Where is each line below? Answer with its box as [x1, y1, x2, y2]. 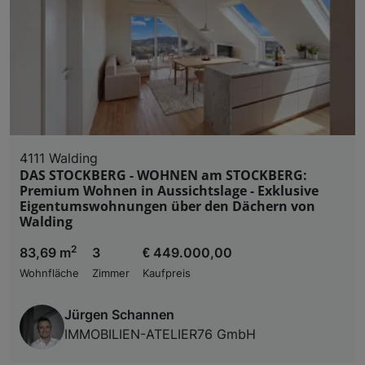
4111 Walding [20, 150, 98, 167]
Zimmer [92, 267, 130, 280]
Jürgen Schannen [64, 306, 174, 323]
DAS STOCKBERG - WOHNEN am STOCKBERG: [20, 166, 307, 185]
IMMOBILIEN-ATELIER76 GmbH [64, 326, 256, 343]
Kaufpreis [143, 267, 191, 280]
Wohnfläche [20, 267, 79, 280]
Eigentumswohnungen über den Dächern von [20, 197, 315, 216]
